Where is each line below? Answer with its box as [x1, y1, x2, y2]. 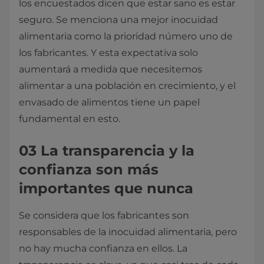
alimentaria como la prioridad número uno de [19, 31, 233, 42]
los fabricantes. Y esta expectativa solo [19, 47, 198, 58]
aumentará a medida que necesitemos [19, 64, 202, 75]
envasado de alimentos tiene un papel [19, 97, 200, 108]
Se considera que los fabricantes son [19, 210, 189, 221]
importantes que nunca [19, 180, 193, 197]
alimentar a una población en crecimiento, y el [19, 80, 236, 91]
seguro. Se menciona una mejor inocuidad [19, 14, 218, 25]
